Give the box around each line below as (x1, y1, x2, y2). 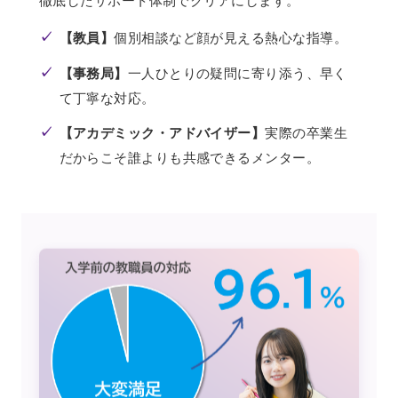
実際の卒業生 (265, 123, 347, 142)
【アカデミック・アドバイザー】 (59, 123, 266, 143)
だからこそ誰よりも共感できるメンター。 (59, 147, 321, 167)
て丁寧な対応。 (59, 88, 155, 107)
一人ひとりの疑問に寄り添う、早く (127, 63, 347, 83)
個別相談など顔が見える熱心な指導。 (114, 28, 347, 47)
